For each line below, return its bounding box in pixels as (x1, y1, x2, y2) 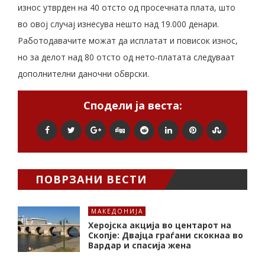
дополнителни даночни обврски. (18, 67, 149, 79)
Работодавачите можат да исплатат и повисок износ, (18, 34, 238, 46)
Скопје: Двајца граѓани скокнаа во (88, 229, 243, 241)
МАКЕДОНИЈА (91, 206, 143, 215)
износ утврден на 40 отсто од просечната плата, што (18, 1, 235, 13)
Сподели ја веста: (83, 98, 182, 112)
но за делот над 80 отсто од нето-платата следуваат (18, 51, 235, 63)
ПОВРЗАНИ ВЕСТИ (35, 172, 147, 186)
